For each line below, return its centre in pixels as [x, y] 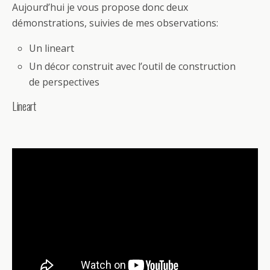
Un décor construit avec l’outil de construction [133, 67]
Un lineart [52, 48]
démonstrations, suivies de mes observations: [115, 23]
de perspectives [64, 82]
